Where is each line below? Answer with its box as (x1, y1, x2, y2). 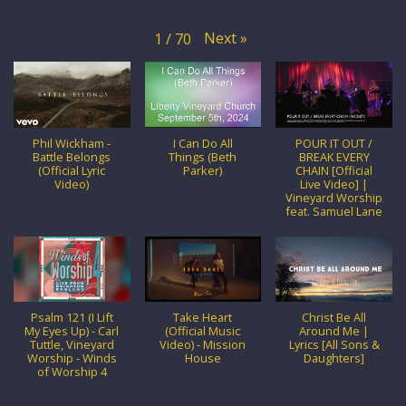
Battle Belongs (33, 148, 111, 165)
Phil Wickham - (33, 134, 111, 151)
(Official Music (165, 322, 241, 339)
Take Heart (173, 308, 233, 325)
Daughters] (304, 349, 365, 366)
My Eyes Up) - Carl (24, 322, 120, 339)
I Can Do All (172, 134, 233, 151)
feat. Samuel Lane (285, 202, 383, 219)
